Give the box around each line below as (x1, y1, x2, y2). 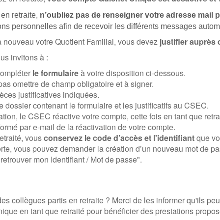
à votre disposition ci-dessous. (79, 67, 186, 79)
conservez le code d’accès (44, 132, 142, 143)
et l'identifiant (144, 132, 194, 143)
